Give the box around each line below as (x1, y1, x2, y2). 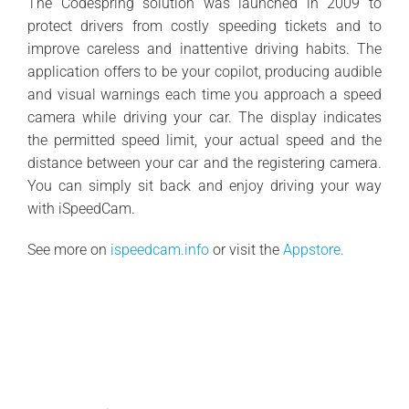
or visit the (208, 240, 283, 258)
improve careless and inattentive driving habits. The (26, 39, 383, 58)
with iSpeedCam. (26, 199, 135, 217)
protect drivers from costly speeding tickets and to (26, 16, 383, 35)
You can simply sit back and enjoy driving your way (26, 176, 383, 194)
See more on (26, 240, 110, 258)
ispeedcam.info (110, 240, 209, 258)
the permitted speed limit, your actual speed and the (26, 131, 383, 149)
